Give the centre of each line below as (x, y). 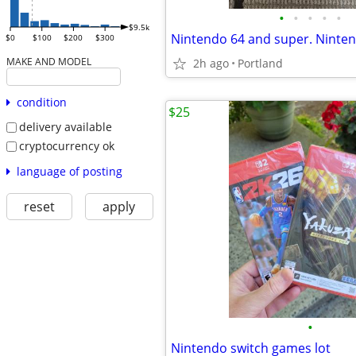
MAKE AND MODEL (48, 62)
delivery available (65, 127)
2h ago (211, 63)
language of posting (69, 171)
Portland (260, 63)
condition (41, 103)
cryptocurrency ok (66, 145)
